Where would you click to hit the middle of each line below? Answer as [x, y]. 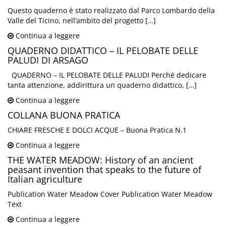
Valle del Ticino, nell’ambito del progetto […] [82, 21]
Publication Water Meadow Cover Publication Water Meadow [110, 194]
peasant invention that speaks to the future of [104, 170]
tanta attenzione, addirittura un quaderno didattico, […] [102, 85]
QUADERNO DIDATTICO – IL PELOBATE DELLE [103, 51]
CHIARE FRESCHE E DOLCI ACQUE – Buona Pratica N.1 [97, 130]
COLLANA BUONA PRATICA [64, 115]
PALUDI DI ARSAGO [48, 60]
